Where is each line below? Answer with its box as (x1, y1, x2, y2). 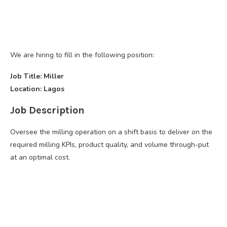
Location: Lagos (10, 84, 64, 94)
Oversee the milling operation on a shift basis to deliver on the (10, 127, 212, 137)
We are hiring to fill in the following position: (10, 50, 154, 60)
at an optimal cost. (10, 152, 70, 162)
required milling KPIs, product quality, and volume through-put (10, 139, 209, 149)
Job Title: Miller (10, 71, 64, 81)
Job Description (10, 104, 85, 116)
